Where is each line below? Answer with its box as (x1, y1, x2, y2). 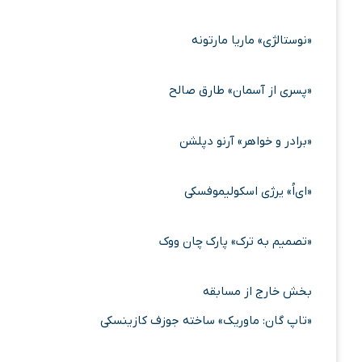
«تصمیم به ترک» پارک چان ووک (159, 234, 312, 250)
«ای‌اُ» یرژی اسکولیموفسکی (184, 183, 312, 200)
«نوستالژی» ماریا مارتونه (192, 32, 312, 48)
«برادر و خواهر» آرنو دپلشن (179, 133, 312, 149)
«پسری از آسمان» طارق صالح (169, 82, 312, 99)
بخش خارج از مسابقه (203, 284, 312, 301)
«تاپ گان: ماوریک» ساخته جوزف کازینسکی (100, 313, 312, 330)
